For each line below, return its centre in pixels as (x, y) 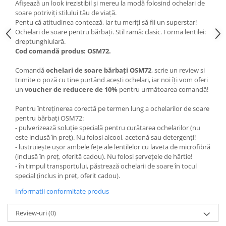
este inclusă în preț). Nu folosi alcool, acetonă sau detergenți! (105, 137)
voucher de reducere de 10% (71, 89)
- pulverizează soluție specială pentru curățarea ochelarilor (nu (108, 128)
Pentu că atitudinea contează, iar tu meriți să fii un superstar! (106, 22)
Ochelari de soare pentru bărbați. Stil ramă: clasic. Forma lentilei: (110, 32)
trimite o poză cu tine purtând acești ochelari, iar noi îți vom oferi (111, 80)
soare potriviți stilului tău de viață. (66, 13)
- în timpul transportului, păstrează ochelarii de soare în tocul (106, 166)
